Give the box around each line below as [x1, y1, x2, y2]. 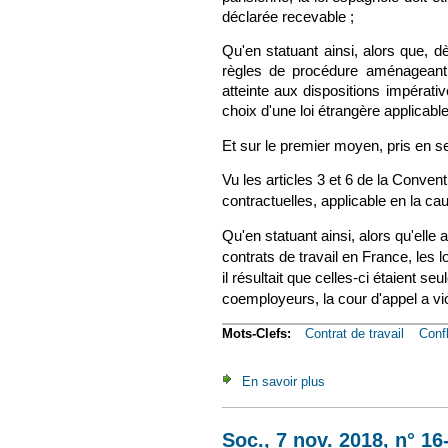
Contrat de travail [305, 326, 404, 342]
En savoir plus [242, 373, 325, 389]
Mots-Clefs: [222, 326, 295, 342]
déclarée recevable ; [222, 8, 354, 25]
